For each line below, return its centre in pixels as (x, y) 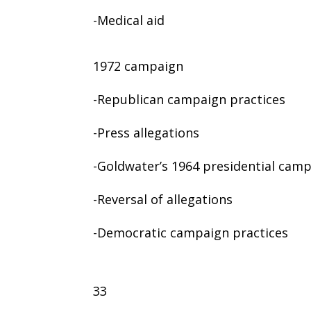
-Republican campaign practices (190, 99)
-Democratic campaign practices (191, 232)
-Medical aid (129, 20)
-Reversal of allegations (163, 199)
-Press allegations (146, 132)
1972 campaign (138, 66)
